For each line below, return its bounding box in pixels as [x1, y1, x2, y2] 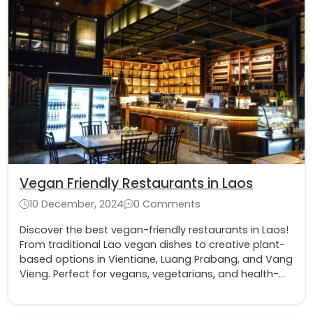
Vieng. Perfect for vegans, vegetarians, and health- [20, 266, 279, 281]
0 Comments [133, 196, 201, 211]
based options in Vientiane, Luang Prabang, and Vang [20, 252, 293, 266]
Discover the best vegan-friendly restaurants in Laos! [20, 222, 289, 237]
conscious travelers [20, 281, 119, 296]
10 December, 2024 [29, 196, 124, 211]
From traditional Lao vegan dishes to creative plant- [20, 237, 285, 252]
